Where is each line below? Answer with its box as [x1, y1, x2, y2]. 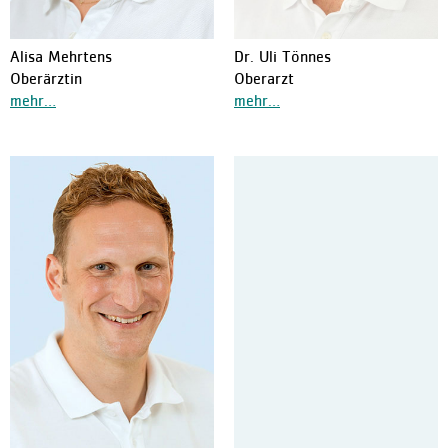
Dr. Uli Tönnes [234, 50, 331, 67]
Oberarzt [234, 72, 294, 89]
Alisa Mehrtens [10, 50, 112, 67]
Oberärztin [10, 72, 82, 89]
